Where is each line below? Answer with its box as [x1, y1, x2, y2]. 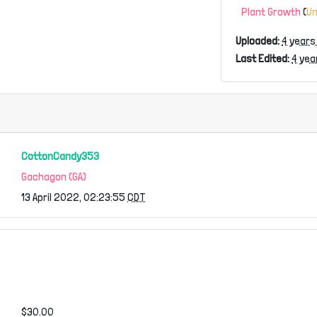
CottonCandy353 [21, 149, 99, 163]
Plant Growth [241, 5, 301, 18]
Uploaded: [236, 34, 280, 47]
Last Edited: [236, 52, 290, 65]
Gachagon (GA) [21, 170, 86, 183]
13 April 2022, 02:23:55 [21, 190, 127, 204]
